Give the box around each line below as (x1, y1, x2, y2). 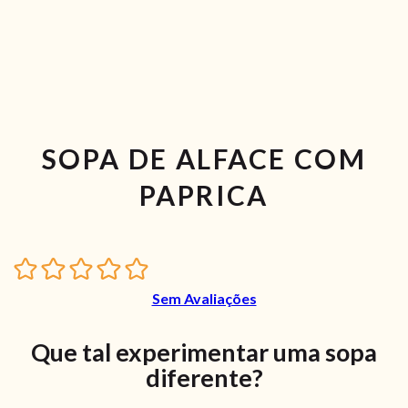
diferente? (145, 362, 263, 393)
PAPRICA (139, 178, 269, 211)
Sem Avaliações (151, 290, 257, 308)
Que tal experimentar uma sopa (31, 337, 377, 368)
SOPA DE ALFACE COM (41, 141, 367, 175)
